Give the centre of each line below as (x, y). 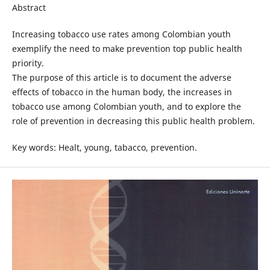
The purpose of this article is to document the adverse (121, 77)
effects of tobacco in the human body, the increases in (122, 92)
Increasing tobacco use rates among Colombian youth (121, 34)
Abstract (29, 7)
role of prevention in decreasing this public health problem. (133, 121)
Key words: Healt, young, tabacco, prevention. (104, 147)
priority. (28, 63)
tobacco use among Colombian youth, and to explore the (126, 106)
